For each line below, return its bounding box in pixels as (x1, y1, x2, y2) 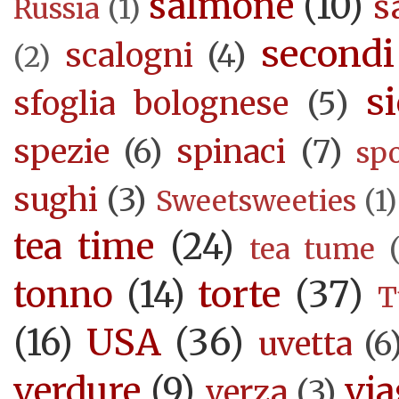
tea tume (248, 232, 376, 268)
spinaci (176, 132, 287, 173)
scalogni (64, 36, 193, 77)
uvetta (257, 324, 353, 365)
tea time (13, 224, 155, 270)
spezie (13, 132, 110, 173)
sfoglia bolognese (13, 84, 289, 125)
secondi (260, 31, 395, 77)
